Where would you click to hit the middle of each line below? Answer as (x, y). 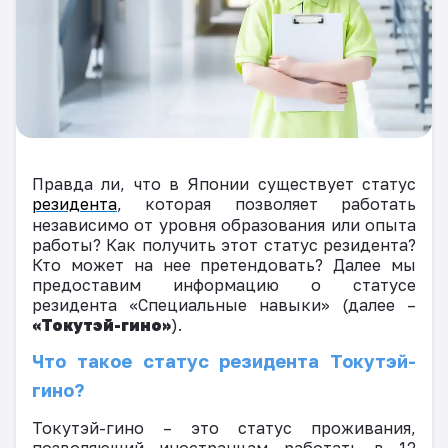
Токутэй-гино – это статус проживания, (224, 427)
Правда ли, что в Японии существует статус (224, 183)
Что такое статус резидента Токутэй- (224, 360)
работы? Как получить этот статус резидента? (224, 244)
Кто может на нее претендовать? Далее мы (224, 264)
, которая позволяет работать (266, 203)
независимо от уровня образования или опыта (224, 224)
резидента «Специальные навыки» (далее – (224, 304)
